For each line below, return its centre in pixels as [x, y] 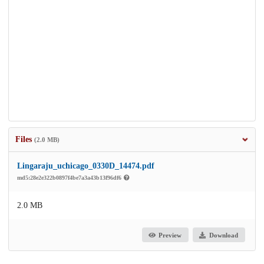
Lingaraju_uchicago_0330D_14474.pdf [86, 166]
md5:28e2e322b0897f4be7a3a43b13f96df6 [70, 178]
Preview [170, 235]
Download [223, 235]
